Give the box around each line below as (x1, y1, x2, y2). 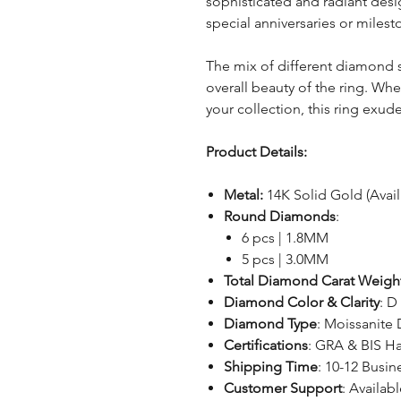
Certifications (223, 336, 308, 354)
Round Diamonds (223, 207, 336, 225)
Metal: (223, 185, 263, 203)
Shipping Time (223, 357, 318, 375)
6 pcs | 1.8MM (241, 228, 328, 246)
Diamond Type (223, 314, 317, 332)
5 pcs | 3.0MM (241, 250, 328, 268)
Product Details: (205, 142, 307, 160)
